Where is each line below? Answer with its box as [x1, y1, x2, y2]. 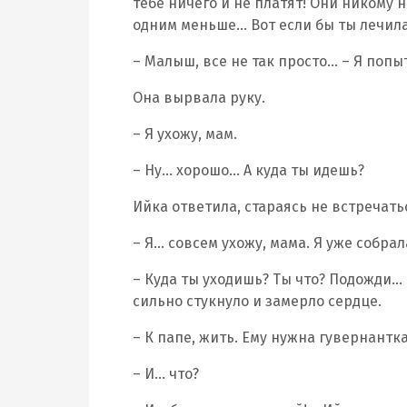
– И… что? [133, 365, 199, 382]
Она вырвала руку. [133, 89, 265, 106]
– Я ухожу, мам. [133, 125, 237, 143]
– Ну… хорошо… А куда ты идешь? [133, 162, 364, 179]
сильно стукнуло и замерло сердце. [133, 293, 382, 310]
